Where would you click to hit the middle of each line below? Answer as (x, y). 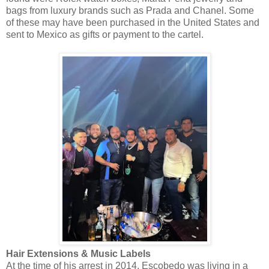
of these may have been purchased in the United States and (133, 22)
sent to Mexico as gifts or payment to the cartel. (105, 34)
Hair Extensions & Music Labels (78, 253)
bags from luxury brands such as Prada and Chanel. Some (130, 10)
